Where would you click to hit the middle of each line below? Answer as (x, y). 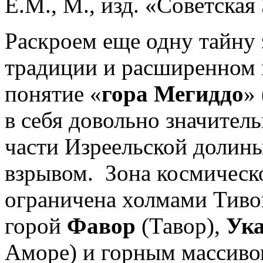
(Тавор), (181, 225)
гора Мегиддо (173, 93)
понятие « (53, 93)
